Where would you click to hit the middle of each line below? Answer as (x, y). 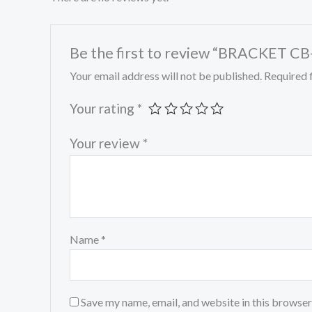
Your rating (103, 109)
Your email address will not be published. (165, 76)
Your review (106, 143)
